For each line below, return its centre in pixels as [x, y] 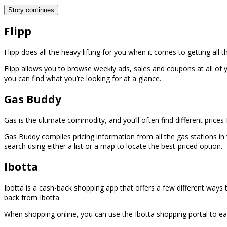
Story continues [31, 10]
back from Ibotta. [32, 197]
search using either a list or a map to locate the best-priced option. [113, 146]
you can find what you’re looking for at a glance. [83, 79]
